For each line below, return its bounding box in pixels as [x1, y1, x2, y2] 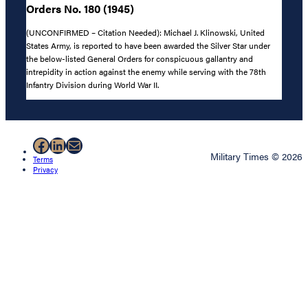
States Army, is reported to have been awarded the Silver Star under [26, 38, 270, 52]
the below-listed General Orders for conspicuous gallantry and [26, 52, 253, 65]
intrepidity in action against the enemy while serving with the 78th [26, 65, 266, 78]
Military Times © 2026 [210, 149, 302, 164]
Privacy [33, 164, 58, 175]
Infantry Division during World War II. [26, 78, 159, 91]
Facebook [32, 133, 103, 157]
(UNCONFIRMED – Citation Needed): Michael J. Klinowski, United [26, 25, 265, 38]
